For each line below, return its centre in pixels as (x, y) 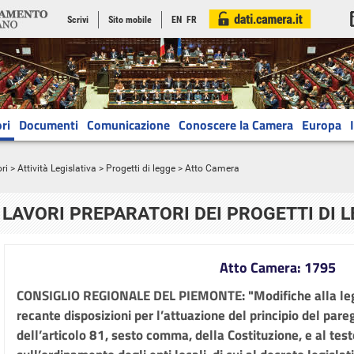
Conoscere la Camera (236, 125)
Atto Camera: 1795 (277, 267)
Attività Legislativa (57, 168)
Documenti (49, 125)
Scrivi (78, 20)
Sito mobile (130, 20)
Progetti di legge (141, 168)
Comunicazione (128, 125)
